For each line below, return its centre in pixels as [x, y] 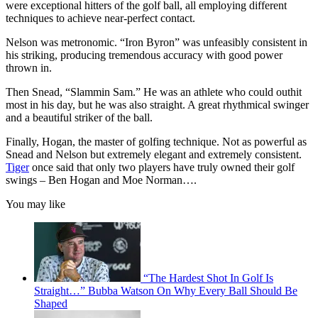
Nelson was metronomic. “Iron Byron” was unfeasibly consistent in [157, 42]
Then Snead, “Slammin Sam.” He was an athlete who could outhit [154, 92]
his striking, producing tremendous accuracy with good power [144, 55]
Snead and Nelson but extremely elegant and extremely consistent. [154, 154]
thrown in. [29, 67]
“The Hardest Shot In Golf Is [208, 278]
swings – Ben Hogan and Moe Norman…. [101, 180]
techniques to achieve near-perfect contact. [100, 18]
